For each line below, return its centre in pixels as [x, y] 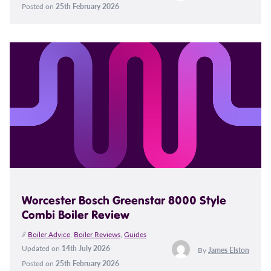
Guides [135, 234]
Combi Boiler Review [76, 214]
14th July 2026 [86, 248]
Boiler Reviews [97, 234]
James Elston [228, 250]
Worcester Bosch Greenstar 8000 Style [124, 200]
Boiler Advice [49, 234]
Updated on [42, 248]
